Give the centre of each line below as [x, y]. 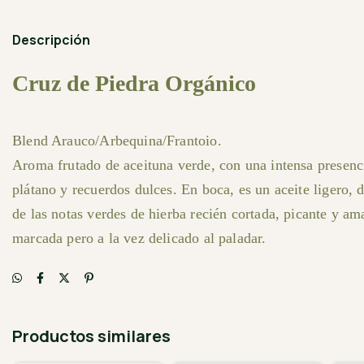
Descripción [51, 40]
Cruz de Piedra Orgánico [134, 83]
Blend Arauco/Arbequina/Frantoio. [117, 141]
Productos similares [91, 336]
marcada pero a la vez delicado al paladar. [139, 238]
